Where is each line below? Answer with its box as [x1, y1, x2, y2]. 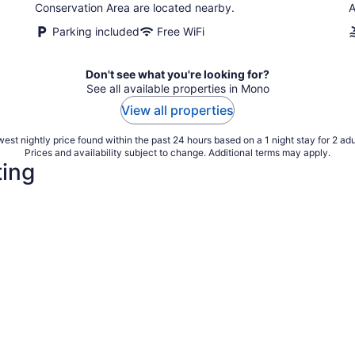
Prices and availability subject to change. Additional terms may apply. [25, 147, 330, 158]
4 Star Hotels [13, 211, 93, 227]
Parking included [52, 25, 139, 38]
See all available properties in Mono [86, 82, 269, 95]
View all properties [121, 102, 234, 118]
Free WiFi [157, 25, 204, 38]
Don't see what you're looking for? [86, 67, 269, 81]
